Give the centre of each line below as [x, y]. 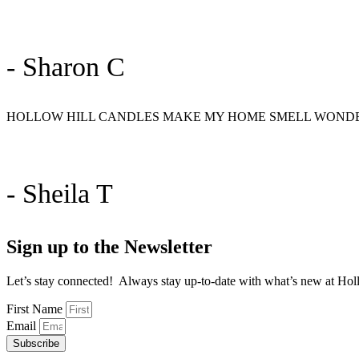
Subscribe [36, 343]
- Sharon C [66, 67]
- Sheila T [60, 193]
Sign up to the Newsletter [109, 246]
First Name [36, 309]
